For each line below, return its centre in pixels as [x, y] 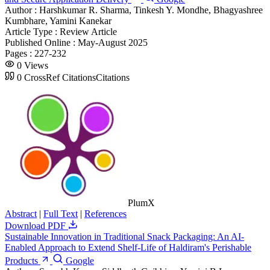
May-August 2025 [113, 42]
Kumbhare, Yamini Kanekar [58, 20]
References [105, 213]
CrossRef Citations [60, 77]
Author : [22, 10]
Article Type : [32, 31]
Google [79, 260]
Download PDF [36, 225]
